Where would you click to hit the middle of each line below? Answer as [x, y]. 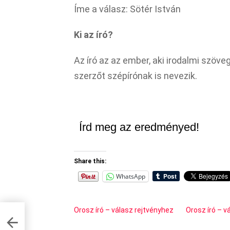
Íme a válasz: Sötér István [127, 9]
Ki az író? [93, 34]
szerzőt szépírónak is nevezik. [136, 75]
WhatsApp [131, 176]
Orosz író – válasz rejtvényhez [124, 210]
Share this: [90, 161]
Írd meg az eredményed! [139, 127]
